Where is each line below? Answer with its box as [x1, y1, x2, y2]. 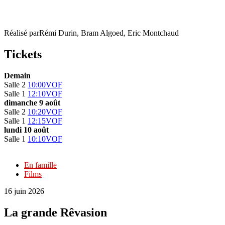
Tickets [4, 47, 42, 61]
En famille [24, 160, 57, 169]
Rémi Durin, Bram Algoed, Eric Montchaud [39, 28, 179, 37]
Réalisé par [4, 28, 39, 37]
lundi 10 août [4, 125, 49, 134]
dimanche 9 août [4, 98, 60, 107]
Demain [4, 71, 31, 80]
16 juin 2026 [4, 186, 44, 195]
